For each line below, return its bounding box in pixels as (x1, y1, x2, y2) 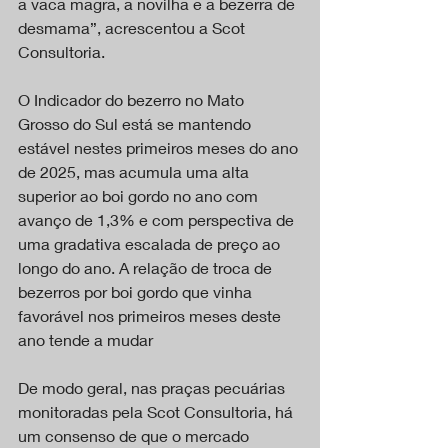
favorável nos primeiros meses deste (18, 305, 285, 325)
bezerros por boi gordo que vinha (18, 281, 256, 301)
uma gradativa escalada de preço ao (18, 233, 284, 253)
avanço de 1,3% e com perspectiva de (18, 209, 298, 229)
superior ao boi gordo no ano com (18, 185, 262, 205)
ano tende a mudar (18, 329, 153, 349)
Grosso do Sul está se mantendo (18, 113, 255, 133)
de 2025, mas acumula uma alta (18, 161, 253, 181)
